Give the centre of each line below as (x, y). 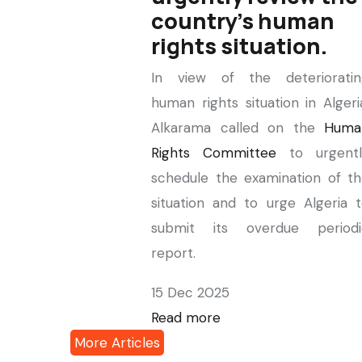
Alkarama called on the (238, 128)
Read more (186, 318)
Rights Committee (220, 153)
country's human (243, 21)
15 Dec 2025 (190, 293)
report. (173, 253)
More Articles (117, 343)
